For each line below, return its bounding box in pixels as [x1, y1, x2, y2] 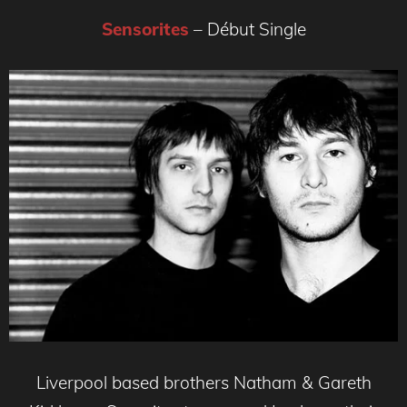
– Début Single [193, 18, 306, 41]
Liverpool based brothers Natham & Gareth [35, 371, 372, 393]
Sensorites [101, 18, 189, 41]
